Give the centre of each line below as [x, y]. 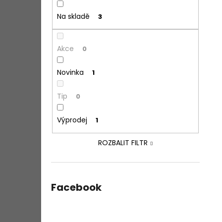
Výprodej [72, 120]
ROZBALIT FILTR [123, 142]
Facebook [76, 187]
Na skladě [73, 16]
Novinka [70, 73]
